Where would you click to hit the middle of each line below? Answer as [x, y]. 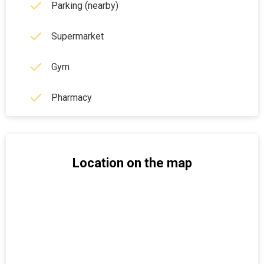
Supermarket [77, 36]
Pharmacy [72, 98]
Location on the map [132, 163]
